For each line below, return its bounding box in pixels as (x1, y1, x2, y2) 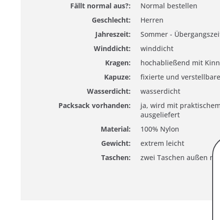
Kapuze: (104, 72, 131, 82)
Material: (101, 124, 131, 134)
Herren (140, 15, 164, 25)
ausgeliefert (140, 110, 180, 119)
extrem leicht (140, 138, 184, 148)
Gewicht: (101, 138, 131, 148)
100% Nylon (140, 124, 179, 134)
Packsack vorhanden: (58, 100, 131, 110)
